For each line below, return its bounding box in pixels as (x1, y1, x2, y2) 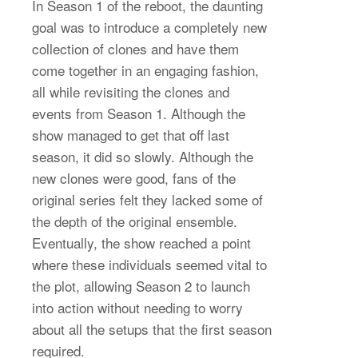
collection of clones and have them (32, 38, 239, 58)
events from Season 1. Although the (32, 102, 245, 123)
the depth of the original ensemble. (32, 210, 237, 231)
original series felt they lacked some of (32, 189, 263, 209)
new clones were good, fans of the (32, 167, 236, 188)
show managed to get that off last (32, 124, 229, 145)
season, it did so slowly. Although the (32, 145, 253, 166)
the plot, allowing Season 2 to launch (32, 275, 250, 296)
